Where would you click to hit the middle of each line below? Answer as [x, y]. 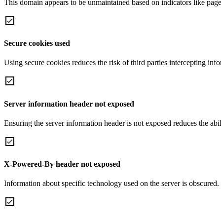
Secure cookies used [37, 43]
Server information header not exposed [69, 104]
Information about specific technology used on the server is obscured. [111, 184]
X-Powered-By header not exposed [62, 164]
